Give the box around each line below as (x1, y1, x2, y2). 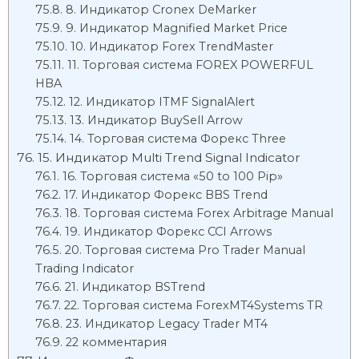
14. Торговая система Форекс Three (69, 131, 286, 146)
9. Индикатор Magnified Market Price (65, 21, 288, 35)
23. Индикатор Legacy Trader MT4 (65, 317, 268, 331)
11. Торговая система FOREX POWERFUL (67, 58, 313, 72)
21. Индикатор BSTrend (64, 280, 205, 294)
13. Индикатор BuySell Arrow (69, 113, 243, 127)
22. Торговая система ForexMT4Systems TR (63, 298, 323, 313)
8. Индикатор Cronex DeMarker (65, 2, 256, 17)
